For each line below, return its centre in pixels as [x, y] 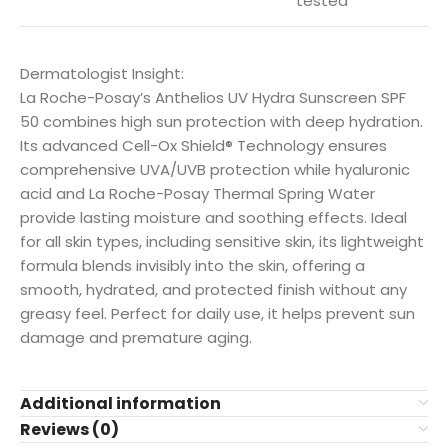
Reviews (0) [69, 430]
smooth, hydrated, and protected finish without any [213, 290]
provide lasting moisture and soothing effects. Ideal [213, 218]
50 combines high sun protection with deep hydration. [221, 122]
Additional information [120, 404]
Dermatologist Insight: [102, 74]
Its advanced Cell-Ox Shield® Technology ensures [203, 146]
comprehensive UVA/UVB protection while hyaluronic [215, 170]
